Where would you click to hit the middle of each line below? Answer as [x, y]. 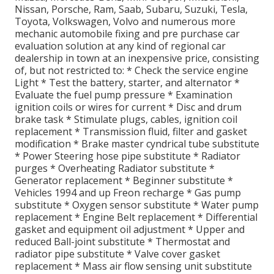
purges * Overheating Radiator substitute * [115, 168]
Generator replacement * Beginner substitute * [124, 180]
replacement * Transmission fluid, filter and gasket [131, 131]
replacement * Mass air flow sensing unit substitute [133, 266]
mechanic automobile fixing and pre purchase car [127, 33]
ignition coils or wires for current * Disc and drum [128, 107]
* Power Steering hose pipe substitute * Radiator [128, 156]
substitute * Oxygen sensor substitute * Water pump [137, 205]
